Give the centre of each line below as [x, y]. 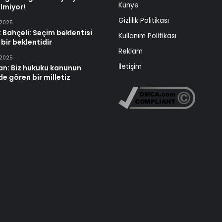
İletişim [130, 66]
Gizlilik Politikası [144, 20]
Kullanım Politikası [147, 36]
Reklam [131, 51]
